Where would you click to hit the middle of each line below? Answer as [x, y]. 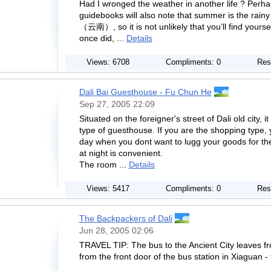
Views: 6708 [108, 62]
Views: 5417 [108, 189]
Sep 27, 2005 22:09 [117, 104]
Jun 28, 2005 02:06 [116, 230]
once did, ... [103, 38]
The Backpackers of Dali [126, 218]
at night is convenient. [121, 153]
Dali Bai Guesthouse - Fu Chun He [145, 92]
